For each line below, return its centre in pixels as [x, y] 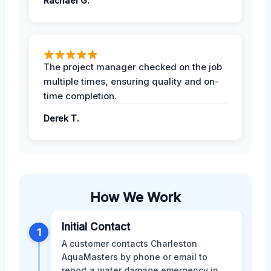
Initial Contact [96, 227]
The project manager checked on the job [133, 67]
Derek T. [61, 118]
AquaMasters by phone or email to [135, 256]
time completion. [80, 96]
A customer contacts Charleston [129, 243]
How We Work [135, 197]
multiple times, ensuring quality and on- [131, 81]
